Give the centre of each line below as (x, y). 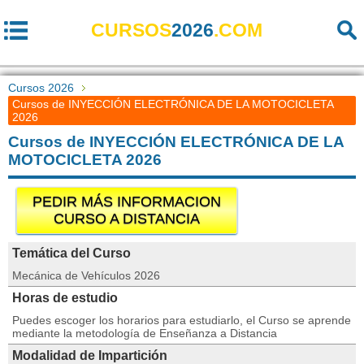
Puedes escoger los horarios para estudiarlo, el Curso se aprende (182, 320)
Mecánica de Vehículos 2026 (86, 275)
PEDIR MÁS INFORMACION (127, 201)
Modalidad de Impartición (90, 355)
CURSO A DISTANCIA (127, 219)
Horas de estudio (65, 298)
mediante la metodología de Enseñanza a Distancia (145, 333)
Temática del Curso (71, 253)
